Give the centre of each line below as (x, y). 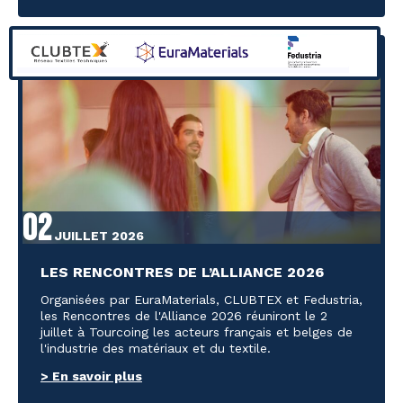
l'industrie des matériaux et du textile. (156, 349)
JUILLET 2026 (98, 236)
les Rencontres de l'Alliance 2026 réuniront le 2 (184, 316)
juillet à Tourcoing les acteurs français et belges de (197, 332)
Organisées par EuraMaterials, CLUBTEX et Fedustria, (201, 300)
